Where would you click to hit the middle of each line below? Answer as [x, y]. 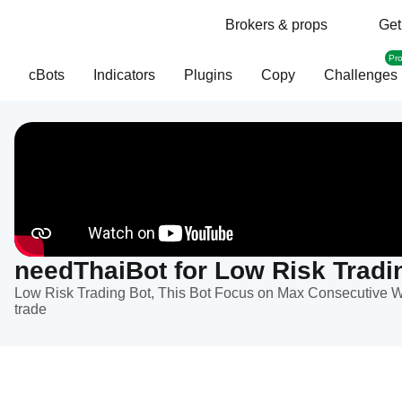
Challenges [361, 75]
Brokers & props [276, 25]
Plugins [208, 75]
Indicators [124, 75]
